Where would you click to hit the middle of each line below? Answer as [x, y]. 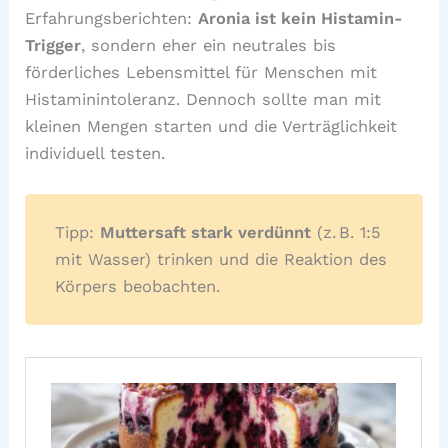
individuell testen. [95, 154]
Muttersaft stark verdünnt [206, 232]
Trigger [53, 46]
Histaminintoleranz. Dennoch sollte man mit [203, 100]
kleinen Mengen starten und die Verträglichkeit [211, 127]
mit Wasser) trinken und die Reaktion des [221, 259]
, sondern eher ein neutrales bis [209, 46]
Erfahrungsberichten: [112, 19]
